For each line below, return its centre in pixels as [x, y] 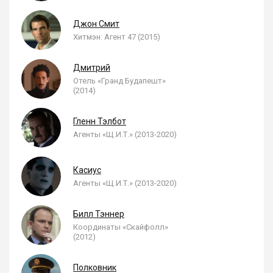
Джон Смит [96, 24]
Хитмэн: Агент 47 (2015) [117, 37]
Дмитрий [92, 68]
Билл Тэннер [99, 214]
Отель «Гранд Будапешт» [119, 81]
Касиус [87, 170]
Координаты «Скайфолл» [121, 227]
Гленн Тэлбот [100, 121]
